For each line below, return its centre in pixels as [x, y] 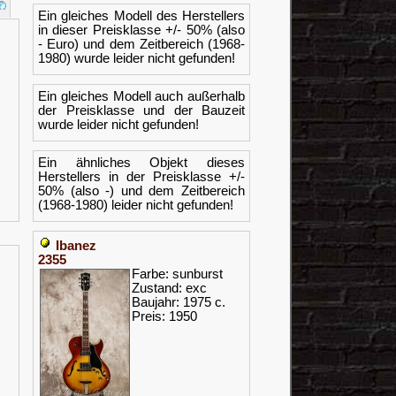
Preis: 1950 [164, 316]
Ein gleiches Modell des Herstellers [141, 16]
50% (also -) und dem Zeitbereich [141, 191]
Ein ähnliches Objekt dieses [141, 163]
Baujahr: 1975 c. [179, 302]
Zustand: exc [169, 288]
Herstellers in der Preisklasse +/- [141, 177]
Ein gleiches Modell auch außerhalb [141, 96]
